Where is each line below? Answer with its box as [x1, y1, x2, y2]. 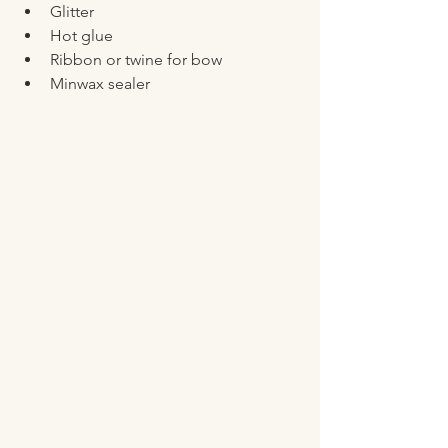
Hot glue [50, 26, 113, 46]
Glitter [50, 2, 98, 22]
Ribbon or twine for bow [50, 50, 222, 70]
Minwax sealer [50, 74, 150, 94]
